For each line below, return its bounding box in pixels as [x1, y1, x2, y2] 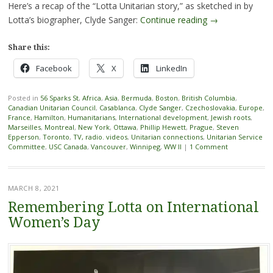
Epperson [7, 132, 39, 142]
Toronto [42, 132, 69, 142]
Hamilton [34, 113, 64, 122]
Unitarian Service [206, 132, 263, 142]
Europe [238, 103, 263, 113]
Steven [216, 122, 239, 132]
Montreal [44, 122, 74, 132]
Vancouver [90, 142, 126, 152]
